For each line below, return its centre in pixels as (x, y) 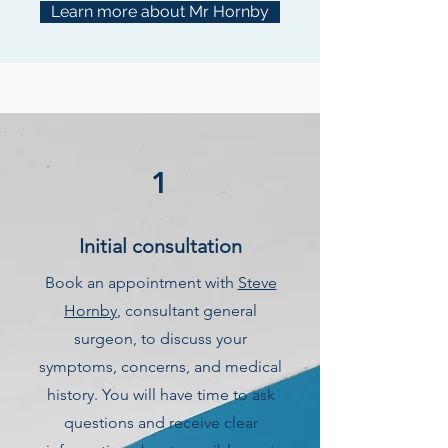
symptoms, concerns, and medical (160, 366)
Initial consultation (160, 246)
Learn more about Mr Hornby (160, 11)
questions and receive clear (160, 422)
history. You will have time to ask (160, 394)
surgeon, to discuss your (160, 338)
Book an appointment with (141, 282)
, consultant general (187, 310)
